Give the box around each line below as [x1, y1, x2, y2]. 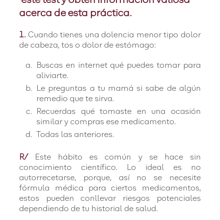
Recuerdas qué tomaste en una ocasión [36, 108, 201, 115]
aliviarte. [36, 72, 69, 80]
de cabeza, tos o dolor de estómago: [19, 41, 157, 49]
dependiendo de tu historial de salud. [19, 205, 158, 213]
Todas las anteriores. [36, 131, 114, 138]
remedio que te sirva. [36, 95, 114, 103]
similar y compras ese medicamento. [36, 118, 176, 126]
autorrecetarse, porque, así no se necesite [19, 174, 201, 182]
